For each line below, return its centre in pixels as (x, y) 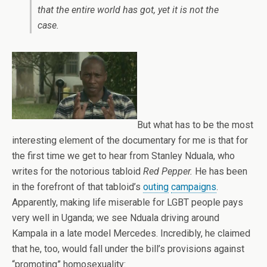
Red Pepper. (168, 172)
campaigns (194, 187)
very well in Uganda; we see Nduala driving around (116, 218)
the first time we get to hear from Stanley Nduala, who (123, 156)
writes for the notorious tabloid (77, 172)
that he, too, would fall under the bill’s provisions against (128, 249)
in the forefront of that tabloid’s (77, 187)
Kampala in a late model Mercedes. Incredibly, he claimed (131, 234)
